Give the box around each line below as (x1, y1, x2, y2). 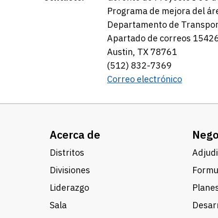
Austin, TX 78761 (107, 46, 177, 57)
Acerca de (50, 127, 100, 142)
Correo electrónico (107, 73, 182, 85)
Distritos (50, 147, 84, 158)
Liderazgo (50, 182, 89, 193)
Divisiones (50, 164, 90, 176)
